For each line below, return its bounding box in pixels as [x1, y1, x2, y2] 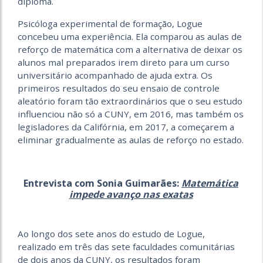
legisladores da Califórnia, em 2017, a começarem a [18, 120, 234, 133]
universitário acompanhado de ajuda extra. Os [18, 69, 213, 81]
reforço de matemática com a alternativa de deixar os [18, 43, 242, 55]
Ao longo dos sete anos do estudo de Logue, [18, 227, 205, 240]
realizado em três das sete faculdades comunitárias [18, 240, 235, 252]
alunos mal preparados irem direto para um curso [18, 56, 230, 68]
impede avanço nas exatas [69, 187, 193, 201]
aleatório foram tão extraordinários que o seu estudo [18, 95, 242, 107]
